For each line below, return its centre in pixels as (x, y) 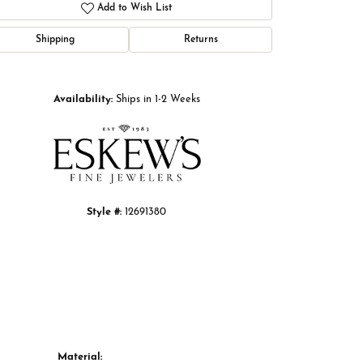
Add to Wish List (135, 9)
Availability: (83, 100)
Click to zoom (208, 68)
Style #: (104, 212)
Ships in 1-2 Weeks (158, 100)
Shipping (55, 40)
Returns (201, 40)
